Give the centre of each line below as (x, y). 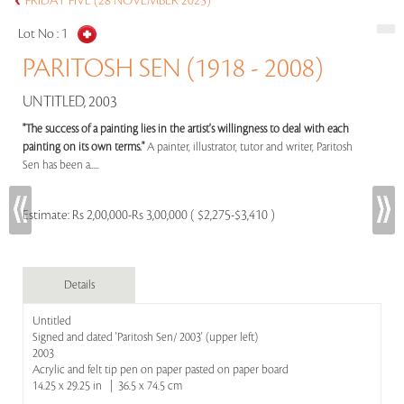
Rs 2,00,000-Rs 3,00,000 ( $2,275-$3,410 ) (174, 216)
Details (79, 285)
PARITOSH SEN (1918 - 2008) (173, 69)
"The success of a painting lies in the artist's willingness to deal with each (186, 129)
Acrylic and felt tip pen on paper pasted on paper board (161, 370)
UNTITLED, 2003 (70, 102)
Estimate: (47, 216)
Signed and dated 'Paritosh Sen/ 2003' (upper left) (145, 337)
